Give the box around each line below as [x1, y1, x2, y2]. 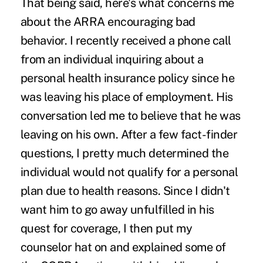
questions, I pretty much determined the [20, 146, 229, 160]
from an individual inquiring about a [20, 52, 204, 66]
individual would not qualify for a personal [20, 164, 238, 179]
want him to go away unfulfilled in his [20, 202, 214, 217]
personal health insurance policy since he [20, 70, 235, 85]
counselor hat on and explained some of [20, 240, 226, 254]
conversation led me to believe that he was [20, 108, 241, 123]
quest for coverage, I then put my [20, 221, 193, 235]
